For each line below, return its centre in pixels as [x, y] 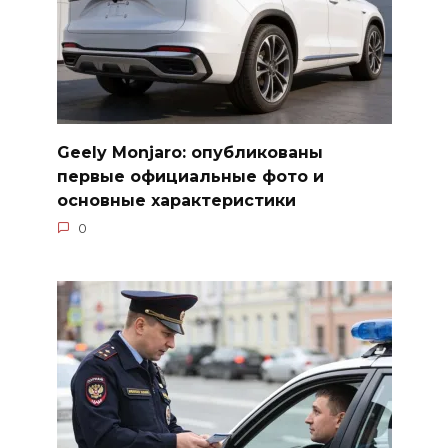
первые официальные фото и [190, 176]
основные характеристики [176, 200]
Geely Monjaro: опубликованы [189, 152]
